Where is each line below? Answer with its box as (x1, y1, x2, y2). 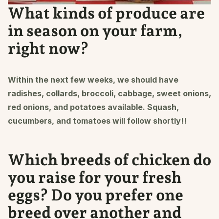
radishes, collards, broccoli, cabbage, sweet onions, (8, 88, 211, 98)
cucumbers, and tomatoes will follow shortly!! (8, 115, 187, 126)
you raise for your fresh (8, 168, 181, 187)
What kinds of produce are (8, 3, 205, 22)
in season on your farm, (8, 21, 183, 40)
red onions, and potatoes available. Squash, (8, 102, 179, 112)
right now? (8, 39, 88, 58)
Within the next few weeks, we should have (8, 74, 178, 85)
